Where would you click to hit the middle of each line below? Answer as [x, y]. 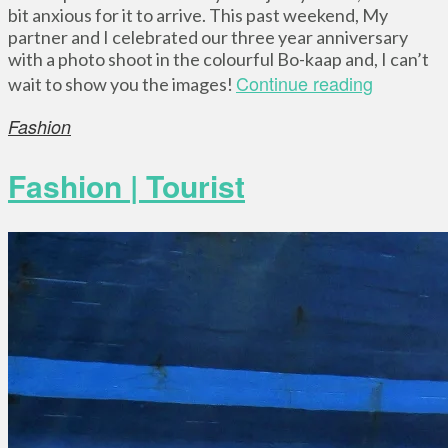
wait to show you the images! [122, 84]
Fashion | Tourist [126, 186]
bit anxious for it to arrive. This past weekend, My [198, 15]
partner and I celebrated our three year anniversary [208, 37]
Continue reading [304, 83]
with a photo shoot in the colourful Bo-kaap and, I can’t [218, 59]
